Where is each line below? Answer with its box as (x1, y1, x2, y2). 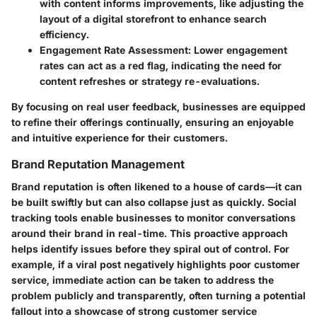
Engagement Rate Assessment (40, 43, 188, 56)
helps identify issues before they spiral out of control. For (11, 243, 289, 255)
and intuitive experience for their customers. (11, 131, 228, 144)
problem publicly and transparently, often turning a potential (11, 289, 306, 302)
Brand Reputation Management (11, 156, 185, 171)
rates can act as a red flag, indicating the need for (40, 59, 282, 71)
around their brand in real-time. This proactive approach (11, 227, 288, 240)
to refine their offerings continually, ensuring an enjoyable (11, 115, 294, 128)
